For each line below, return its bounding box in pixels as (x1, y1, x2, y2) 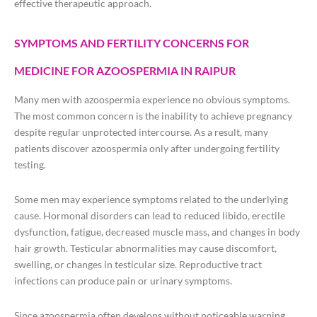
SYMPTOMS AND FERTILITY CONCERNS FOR (14, 36, 249, 50)
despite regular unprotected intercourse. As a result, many (14, 126, 268, 139)
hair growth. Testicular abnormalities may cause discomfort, (14, 242, 277, 255)
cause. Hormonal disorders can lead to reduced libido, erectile (14, 209, 285, 222)
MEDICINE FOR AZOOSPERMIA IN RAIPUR (14, 64, 236, 78)
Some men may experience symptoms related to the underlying (14, 193, 288, 206)
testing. (14, 158, 46, 171)
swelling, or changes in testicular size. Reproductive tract (14, 258, 262, 271)
